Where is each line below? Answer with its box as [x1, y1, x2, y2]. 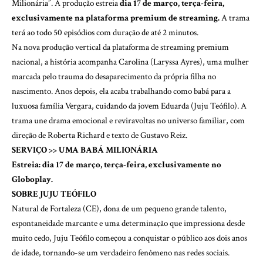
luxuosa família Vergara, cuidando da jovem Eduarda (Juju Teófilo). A [12, 100, 247, 112]
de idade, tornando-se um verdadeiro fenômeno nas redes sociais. [12, 247, 230, 258]
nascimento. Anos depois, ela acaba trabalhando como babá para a [12, 85, 231, 97]
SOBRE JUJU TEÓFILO [12, 188, 96, 200]
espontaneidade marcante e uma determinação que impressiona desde [12, 217, 245, 229]
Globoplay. [12, 173, 53, 185]
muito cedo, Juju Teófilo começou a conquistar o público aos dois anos [12, 232, 247, 244]
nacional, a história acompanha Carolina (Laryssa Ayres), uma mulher [12, 56, 249, 68]
